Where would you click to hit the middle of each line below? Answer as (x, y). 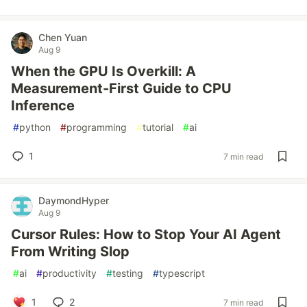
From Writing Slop (70, 251)
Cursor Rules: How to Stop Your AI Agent (146, 234)
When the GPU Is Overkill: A (103, 71)
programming (97, 127)
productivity (70, 273)
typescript (182, 273)
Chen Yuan (63, 37)
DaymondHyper (74, 200)
